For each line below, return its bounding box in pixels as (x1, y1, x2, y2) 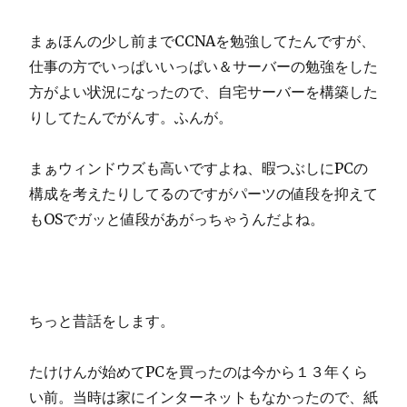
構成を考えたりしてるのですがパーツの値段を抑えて (29, 184, 378, 203)
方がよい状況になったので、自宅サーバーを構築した (29, 82, 378, 101)
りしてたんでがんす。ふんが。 (29, 107, 233, 126)
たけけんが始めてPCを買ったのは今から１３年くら (29, 362, 368, 381)
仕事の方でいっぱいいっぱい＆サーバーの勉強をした (29, 56, 378, 75)
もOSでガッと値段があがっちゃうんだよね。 (29, 209, 324, 228)
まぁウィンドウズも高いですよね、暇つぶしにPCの (29, 158, 368, 177)
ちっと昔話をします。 (29, 311, 174, 330)
